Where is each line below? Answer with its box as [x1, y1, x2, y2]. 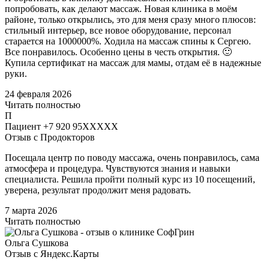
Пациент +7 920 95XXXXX [5, 121, 118, 132]
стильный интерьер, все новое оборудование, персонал [5, 25, 231, 36]
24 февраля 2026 [5, 89, 71, 100]
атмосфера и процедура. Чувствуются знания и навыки [5, 163, 231, 174]
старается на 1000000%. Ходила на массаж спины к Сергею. [5, 36, 251, 47]
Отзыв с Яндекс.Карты [5, 249, 99, 259]
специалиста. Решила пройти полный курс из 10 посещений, [5, 174, 255, 185]
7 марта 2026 [5, 205, 57, 216]
